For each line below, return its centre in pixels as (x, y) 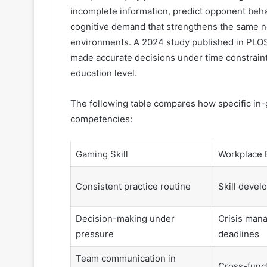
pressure (94, 234)
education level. (104, 73)
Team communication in (125, 258)
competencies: (101, 119)
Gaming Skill (102, 154)
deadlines (238, 234)
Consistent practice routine (133, 186)
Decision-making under (125, 218)
